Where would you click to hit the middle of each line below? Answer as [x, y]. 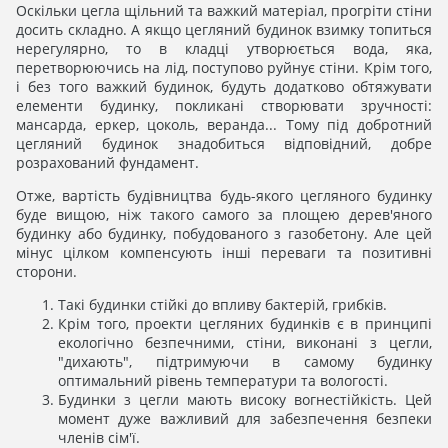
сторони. [46, 272]
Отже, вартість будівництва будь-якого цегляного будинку [224, 196]
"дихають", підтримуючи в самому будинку [245, 362]
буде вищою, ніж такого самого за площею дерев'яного [224, 215]
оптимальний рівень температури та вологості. [223, 381]
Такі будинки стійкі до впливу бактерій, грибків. [222, 305]
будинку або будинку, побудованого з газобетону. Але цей [224, 234]
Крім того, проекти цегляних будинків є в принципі [245, 324]
